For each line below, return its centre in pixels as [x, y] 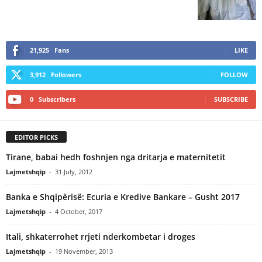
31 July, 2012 [74, 171]
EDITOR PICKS [36, 137]
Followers [66, 75]
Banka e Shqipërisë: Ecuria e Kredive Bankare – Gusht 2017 [123, 196]
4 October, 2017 [79, 211]
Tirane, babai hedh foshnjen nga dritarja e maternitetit [116, 157]
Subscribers [57, 99]
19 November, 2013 [84, 251]
